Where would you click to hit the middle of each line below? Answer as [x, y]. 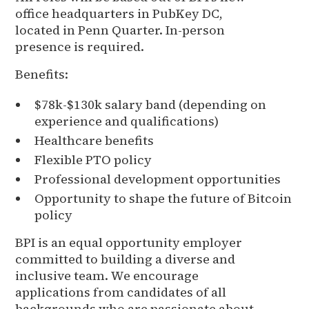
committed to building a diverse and [126, 259]
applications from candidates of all [121, 292]
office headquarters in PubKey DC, [119, 13]
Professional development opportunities [158, 179]
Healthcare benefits [94, 140]
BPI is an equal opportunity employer [129, 242]
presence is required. [80, 46]
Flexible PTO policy [93, 159]
